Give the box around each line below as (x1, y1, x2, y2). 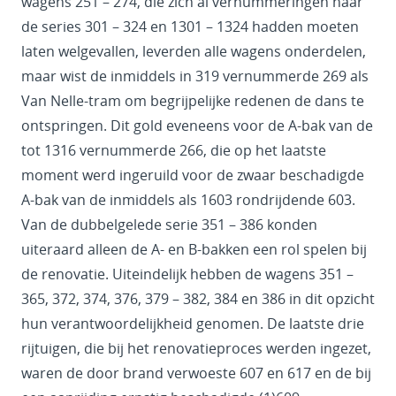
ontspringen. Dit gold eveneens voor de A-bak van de (21, 115, 373, 135)
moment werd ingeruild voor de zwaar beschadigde (21, 164, 364, 185)
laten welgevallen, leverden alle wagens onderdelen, (21, 41, 366, 61)
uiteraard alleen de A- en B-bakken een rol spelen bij (21, 239, 367, 259)
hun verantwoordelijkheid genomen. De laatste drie (21, 313, 364, 333)
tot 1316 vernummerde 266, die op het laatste (21, 140, 326, 160)
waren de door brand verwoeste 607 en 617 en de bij (21, 362, 371, 383)
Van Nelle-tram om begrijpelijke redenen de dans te (21, 90, 364, 110)
